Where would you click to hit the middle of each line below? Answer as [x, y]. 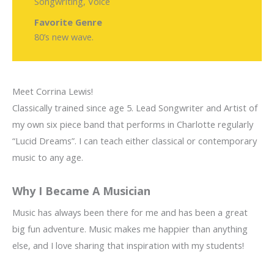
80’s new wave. [64, 37]
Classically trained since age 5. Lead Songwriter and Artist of [135, 108]
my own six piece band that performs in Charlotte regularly [133, 124]
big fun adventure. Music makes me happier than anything [130, 229]
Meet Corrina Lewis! [53, 91]
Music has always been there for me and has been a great [130, 213]
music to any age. [48, 157]
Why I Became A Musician [81, 191]
